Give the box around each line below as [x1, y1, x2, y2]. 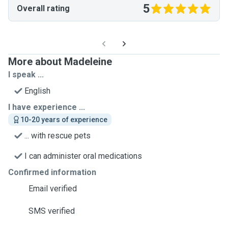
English [24, 86, 50, 96]
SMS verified [28, 206, 75, 216]
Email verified [28, 184, 77, 193]
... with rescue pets [24, 131, 91, 140]
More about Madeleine [8, 55, 112, 68]
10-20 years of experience [20, 116, 107, 124]
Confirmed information [8, 167, 96, 177]
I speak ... [8, 70, 44, 79]
